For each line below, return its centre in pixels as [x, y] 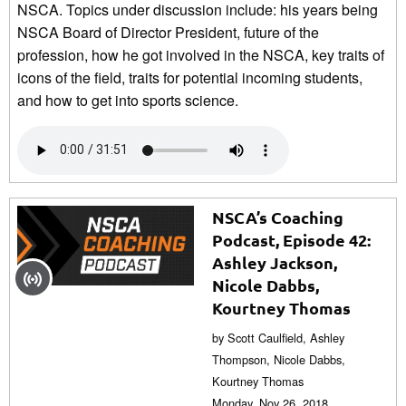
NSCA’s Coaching [278, 217]
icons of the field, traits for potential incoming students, [190, 77]
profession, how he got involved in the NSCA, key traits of [201, 54]
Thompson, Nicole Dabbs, [279, 359]
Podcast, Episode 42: [291, 239]
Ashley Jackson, [275, 262]
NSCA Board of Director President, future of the [168, 32]
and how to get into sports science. [128, 100]
